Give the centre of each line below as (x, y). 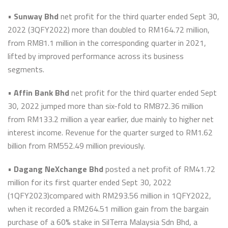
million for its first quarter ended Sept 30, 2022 (90, 182)
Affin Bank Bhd (41, 93)
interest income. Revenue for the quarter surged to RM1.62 (110, 132)
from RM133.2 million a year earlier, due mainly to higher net (111, 119)
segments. (26, 69)
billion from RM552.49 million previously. (76, 146)
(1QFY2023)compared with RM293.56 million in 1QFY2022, (109, 195)
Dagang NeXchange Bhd (59, 169)
